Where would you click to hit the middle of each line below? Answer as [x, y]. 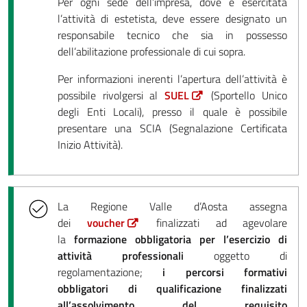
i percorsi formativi [225, 272]
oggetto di [235, 255]
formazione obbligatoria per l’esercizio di [181, 239]
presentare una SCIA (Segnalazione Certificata [172, 128]
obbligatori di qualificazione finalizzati [172, 288]
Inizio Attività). [90, 144]
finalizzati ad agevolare [222, 222]
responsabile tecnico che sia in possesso [172, 35]
